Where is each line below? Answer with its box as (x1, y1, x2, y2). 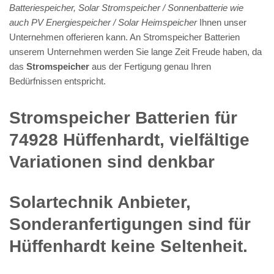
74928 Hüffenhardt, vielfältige (9, 130, 250, 149)
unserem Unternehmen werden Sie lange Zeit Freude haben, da (9, 46, 262, 57)
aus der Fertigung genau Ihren (89, 61, 211, 72)
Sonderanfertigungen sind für (9, 214, 251, 234)
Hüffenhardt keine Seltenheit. (9, 236, 248, 256)
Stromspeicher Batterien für (9, 108, 237, 127)
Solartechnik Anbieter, (9, 192, 191, 212)
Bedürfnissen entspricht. (9, 75, 106, 86)
